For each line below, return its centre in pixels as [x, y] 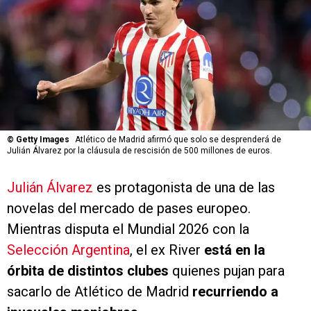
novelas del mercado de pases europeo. [129, 209]
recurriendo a [235, 292]
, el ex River [167, 250]
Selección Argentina [68, 250]
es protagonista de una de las [184, 188]
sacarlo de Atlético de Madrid [100, 292]
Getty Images [43, 140]
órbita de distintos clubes [88, 271]
